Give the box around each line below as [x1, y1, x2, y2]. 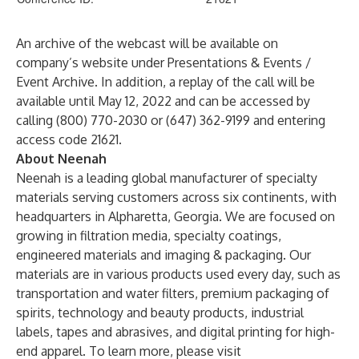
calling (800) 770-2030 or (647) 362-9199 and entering [16, 112, 325, 128]
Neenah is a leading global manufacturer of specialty [16, 170, 317, 186]
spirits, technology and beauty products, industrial [16, 305, 304, 321]
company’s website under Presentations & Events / [16, 54, 311, 71]
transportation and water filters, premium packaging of [16, 285, 329, 301]
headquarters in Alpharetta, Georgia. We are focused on [16, 208, 335, 224]
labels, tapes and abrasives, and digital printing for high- [16, 324, 335, 340]
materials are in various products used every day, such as [16, 266, 341, 282]
